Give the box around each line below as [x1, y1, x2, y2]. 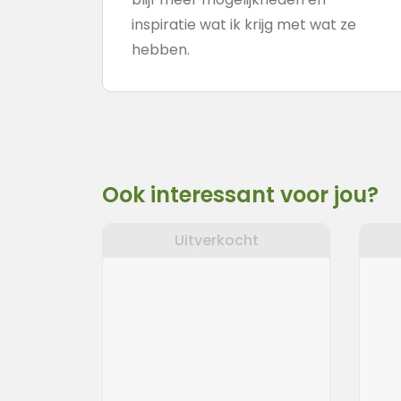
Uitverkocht [174, 230, 259, 251]
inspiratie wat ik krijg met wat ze [132, 14, 356, 35]
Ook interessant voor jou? [102, 180, 379, 209]
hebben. [132, 39, 190, 60]
